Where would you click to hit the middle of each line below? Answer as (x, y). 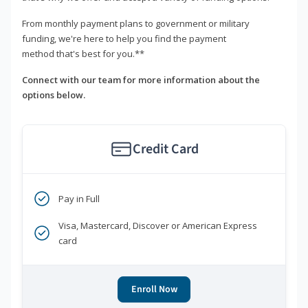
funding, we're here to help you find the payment (124, 39)
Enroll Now (154, 290)
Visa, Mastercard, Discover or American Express (158, 226)
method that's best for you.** (83, 54)
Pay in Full (79, 199)
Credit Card (165, 150)
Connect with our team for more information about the (141, 80)
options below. (54, 95)
